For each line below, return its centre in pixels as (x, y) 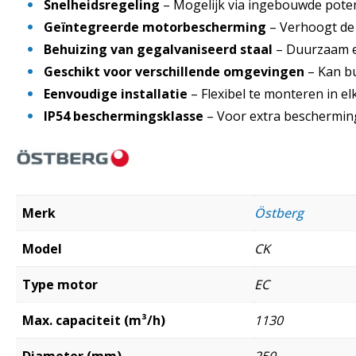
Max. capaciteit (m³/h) (94, 321)
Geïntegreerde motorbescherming (157, 27)
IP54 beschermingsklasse (125, 116)
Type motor (60, 285)
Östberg (279, 213)
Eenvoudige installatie (117, 93)
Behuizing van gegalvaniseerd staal (160, 49)
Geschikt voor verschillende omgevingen (176, 71)
